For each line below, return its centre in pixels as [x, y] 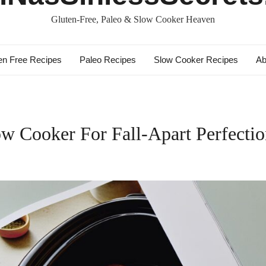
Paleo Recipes [107, 60]
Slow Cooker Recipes [196, 60]
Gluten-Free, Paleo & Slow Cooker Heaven [133, 19]
